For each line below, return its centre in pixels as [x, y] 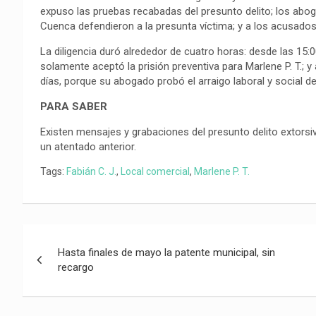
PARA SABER [74, 106]
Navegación [81, 237]
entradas [66, 295]
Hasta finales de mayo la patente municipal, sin [166, 252]
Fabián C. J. [91, 171]
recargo [76, 267]
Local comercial [155, 171]
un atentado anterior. [88, 146]
